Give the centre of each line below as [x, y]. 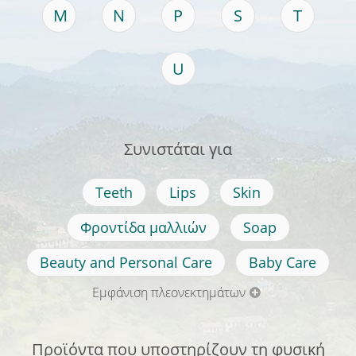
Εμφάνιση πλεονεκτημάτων [169, 293]
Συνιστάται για [178, 149]
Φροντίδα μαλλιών [143, 228]
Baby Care [282, 263]
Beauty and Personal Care [126, 263]
